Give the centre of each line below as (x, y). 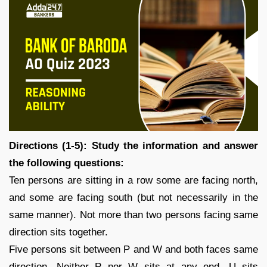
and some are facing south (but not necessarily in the (133, 197)
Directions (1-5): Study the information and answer (133, 145)
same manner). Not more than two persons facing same (133, 215)
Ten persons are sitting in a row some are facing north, (133, 180)
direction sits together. (58, 232)
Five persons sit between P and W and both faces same (133, 249)
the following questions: (66, 163)
